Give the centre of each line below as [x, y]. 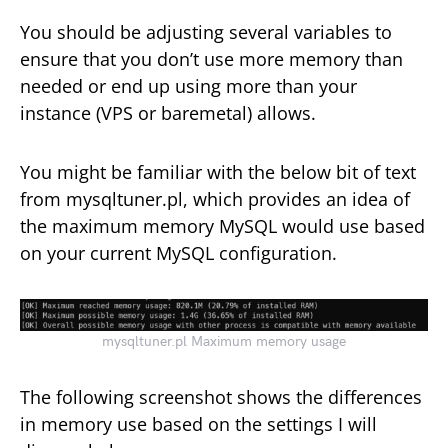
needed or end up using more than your [188, 86]
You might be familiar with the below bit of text [218, 172]
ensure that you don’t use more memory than [211, 59]
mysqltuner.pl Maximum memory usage [224, 341]
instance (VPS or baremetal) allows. [168, 113]
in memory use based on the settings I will [198, 423]
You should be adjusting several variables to [206, 32]
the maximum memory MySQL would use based [222, 226]
